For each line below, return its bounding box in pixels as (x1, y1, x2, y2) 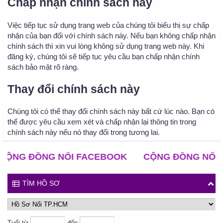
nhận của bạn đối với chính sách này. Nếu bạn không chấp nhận (7, 31, 216, 40)
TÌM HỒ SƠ (22, 179, 60, 188)
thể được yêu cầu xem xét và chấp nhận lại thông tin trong (7, 117, 196, 126)
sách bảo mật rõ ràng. (7, 63, 79, 71)
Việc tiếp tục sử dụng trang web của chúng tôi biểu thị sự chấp (7, 21, 209, 29)
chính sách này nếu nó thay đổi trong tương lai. (7, 128, 160, 137)
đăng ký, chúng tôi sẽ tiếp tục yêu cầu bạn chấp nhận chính (7, 52, 200, 61)
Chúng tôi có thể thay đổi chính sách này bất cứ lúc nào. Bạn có (7, 107, 215, 116)
